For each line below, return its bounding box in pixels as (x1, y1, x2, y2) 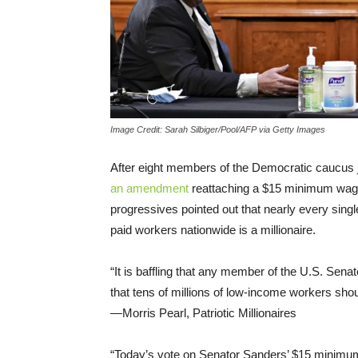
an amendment (110, 181, 189, 195)
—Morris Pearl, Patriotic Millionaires (110, 305, 296, 320)
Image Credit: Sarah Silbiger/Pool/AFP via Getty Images (110, 124, 325, 134)
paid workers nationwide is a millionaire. (110, 222, 316, 237)
